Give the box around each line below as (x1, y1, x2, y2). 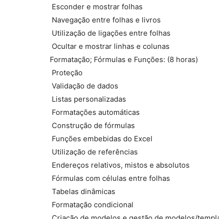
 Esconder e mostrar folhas (50, 2, 143, 11)
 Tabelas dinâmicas (50, 187, 115, 196)
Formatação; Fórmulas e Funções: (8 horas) (50, 55, 198, 64)
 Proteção (50, 68, 83, 77)
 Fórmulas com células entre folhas (50, 174, 170, 183)
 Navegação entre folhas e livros (50, 16, 161, 24)
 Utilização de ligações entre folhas (50, 29, 171, 38)
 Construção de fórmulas (50, 121, 135, 130)
